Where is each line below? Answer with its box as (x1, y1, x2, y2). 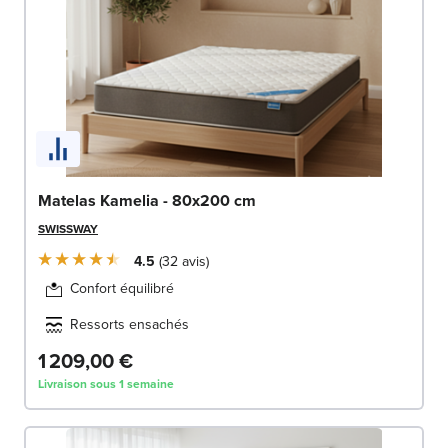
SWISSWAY (38, 220, 98, 239)
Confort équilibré (70, 278, 174, 300)
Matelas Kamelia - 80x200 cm (38, 189, 256, 213)
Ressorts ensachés (70, 314, 189, 336)
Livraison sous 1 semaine (38, 375, 174, 394)
